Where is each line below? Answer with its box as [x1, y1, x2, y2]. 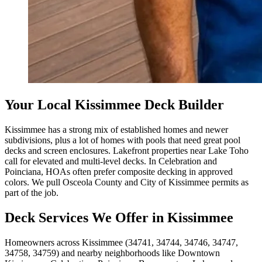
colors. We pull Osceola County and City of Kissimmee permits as [5, 177, 249, 187]
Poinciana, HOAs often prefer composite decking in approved [5, 166, 233, 177]
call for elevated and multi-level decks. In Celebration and [5, 156, 217, 166]
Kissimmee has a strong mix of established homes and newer [5, 124, 228, 135]
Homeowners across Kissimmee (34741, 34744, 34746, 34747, [5, 237, 238, 247]
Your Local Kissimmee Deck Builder [5, 96, 224, 112]
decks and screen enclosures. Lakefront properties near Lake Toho [5, 145, 249, 156]
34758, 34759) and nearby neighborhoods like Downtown [5, 247, 220, 258]
